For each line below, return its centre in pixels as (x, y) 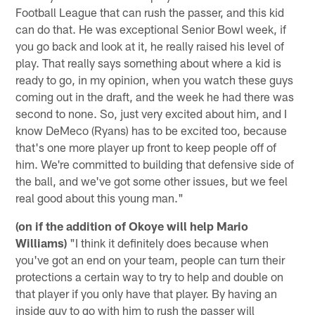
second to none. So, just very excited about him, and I (152, 113)
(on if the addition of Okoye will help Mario (132, 225)
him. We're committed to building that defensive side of (155, 163)
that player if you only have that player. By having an (147, 293)
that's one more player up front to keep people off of (146, 147)
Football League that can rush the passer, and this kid (150, 12)
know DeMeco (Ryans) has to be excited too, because (152, 130)
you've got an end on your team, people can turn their (150, 259)
